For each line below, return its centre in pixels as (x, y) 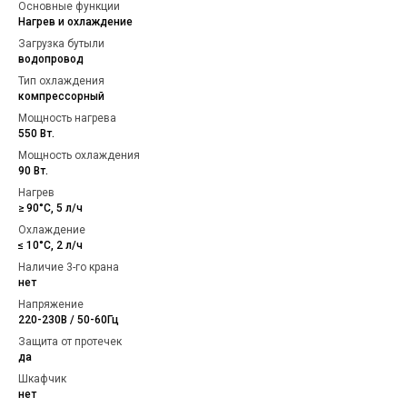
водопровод (51, 59)
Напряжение (51, 304)
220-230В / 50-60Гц (69, 319)
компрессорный (61, 96)
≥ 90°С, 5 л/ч (50, 208)
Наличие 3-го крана (69, 267)
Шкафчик (42, 378)
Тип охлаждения (61, 80)
